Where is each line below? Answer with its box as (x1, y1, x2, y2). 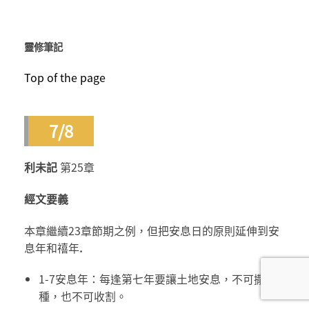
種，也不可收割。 (38, 288, 127, 305)
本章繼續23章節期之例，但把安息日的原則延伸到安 (24, 221, 279, 239)
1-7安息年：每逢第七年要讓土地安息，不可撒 (38, 270, 265, 288)
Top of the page (24, 69, 106, 86)
